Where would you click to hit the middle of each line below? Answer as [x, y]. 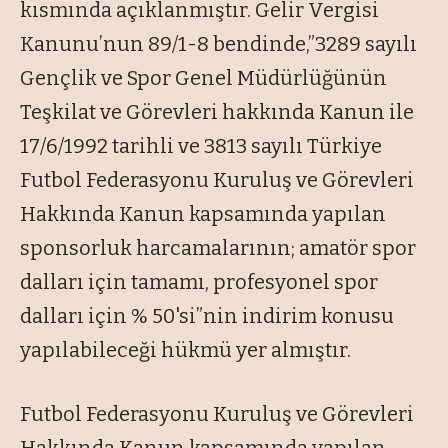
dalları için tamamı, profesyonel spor [199, 282]
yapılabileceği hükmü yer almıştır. [185, 350]
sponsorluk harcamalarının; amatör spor [218, 248]
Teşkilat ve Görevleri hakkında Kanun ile [217, 112]
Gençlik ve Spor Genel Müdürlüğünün [203, 78]
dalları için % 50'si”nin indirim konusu [207, 316]
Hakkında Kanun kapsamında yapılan [203, 214]
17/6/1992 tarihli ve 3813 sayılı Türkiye [201, 146]
